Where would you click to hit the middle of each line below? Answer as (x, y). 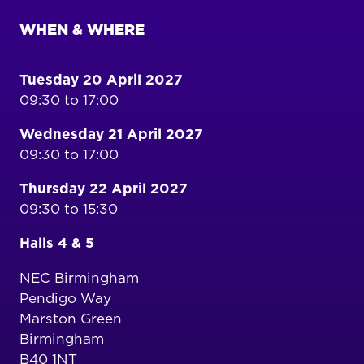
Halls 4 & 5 (57, 244)
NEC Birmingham (79, 278)
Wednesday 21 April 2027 (111, 135)
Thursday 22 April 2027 (104, 189)
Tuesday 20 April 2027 (101, 80)
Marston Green (71, 318)
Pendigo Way (65, 298)
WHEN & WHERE (82, 31)
